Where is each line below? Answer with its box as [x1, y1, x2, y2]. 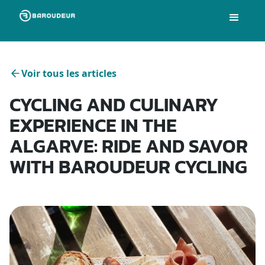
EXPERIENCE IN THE [9, 111, 177, 140]
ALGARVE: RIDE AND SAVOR [9, 132, 248, 160]
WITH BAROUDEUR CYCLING [9, 153, 247, 181]
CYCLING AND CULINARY [9, 91, 218, 119]
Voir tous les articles [21, 67, 117, 80]
